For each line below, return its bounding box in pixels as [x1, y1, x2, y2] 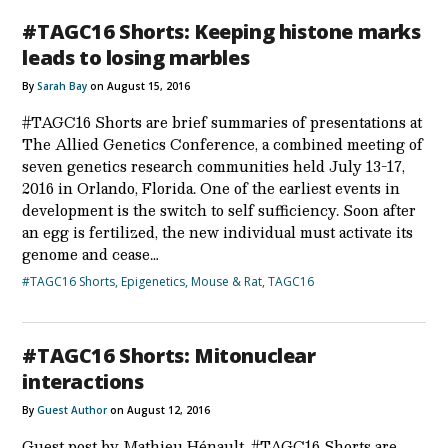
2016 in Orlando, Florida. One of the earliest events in [22, 175, 401, 200]
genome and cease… [22, 241, 159, 266]
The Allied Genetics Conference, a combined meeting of [22, 131, 424, 156]
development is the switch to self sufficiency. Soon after [22, 197, 417, 222]
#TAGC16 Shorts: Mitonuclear [22, 341, 316, 369]
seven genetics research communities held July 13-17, [22, 153, 406, 178]
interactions [22, 367, 144, 395]
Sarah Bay [37, 78, 88, 93]
